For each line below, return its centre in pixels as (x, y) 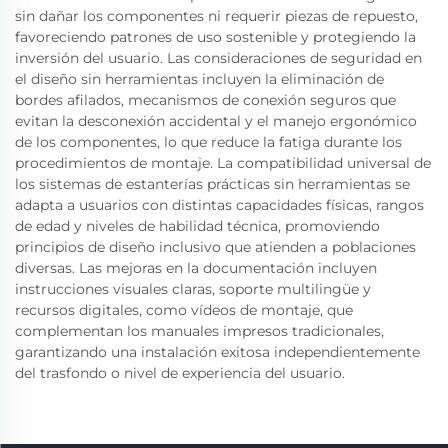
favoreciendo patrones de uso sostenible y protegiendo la (215, 37)
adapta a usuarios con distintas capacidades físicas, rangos (219, 205)
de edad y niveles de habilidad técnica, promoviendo (197, 226)
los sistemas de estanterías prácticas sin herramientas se (212, 184)
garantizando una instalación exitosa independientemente (217, 352)
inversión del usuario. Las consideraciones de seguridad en (218, 58)
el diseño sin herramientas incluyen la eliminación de (199, 79)
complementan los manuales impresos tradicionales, (199, 331)
